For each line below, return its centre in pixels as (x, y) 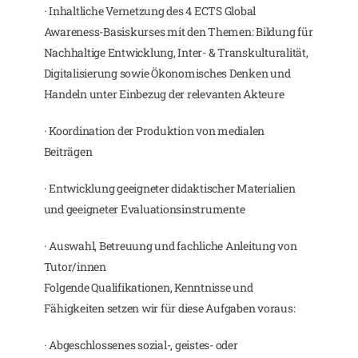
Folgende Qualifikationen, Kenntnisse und (148, 287)
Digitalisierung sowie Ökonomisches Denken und (167, 73)
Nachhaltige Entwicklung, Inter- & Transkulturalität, (176, 52)
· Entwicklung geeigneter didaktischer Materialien (169, 188)
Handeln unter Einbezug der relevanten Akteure (164, 94)
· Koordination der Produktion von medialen (154, 131)
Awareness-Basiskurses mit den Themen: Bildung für (178, 32)
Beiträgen (68, 151)
